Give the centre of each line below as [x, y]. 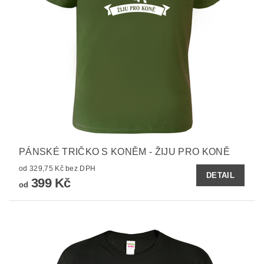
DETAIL [220, 176]
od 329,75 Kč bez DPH [81, 169]
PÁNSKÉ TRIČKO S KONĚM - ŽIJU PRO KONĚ [124, 152]
